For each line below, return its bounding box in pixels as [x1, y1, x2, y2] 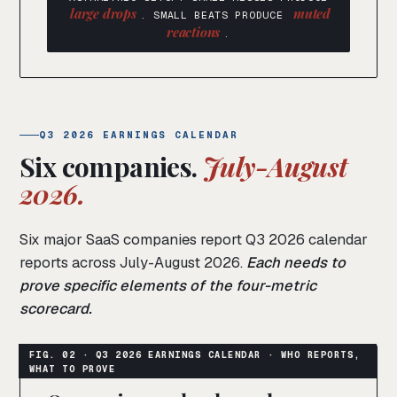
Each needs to [246, 253, 346, 273]
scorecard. [19, 299, 92, 319]
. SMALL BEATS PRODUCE [139, 8, 290, 22]
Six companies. [19, 149, 203, 185]
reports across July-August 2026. [19, 253, 246, 273]
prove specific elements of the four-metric [19, 276, 316, 296]
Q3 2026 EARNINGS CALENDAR [39, 128, 238, 142]
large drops [70, 4, 136, 23]
